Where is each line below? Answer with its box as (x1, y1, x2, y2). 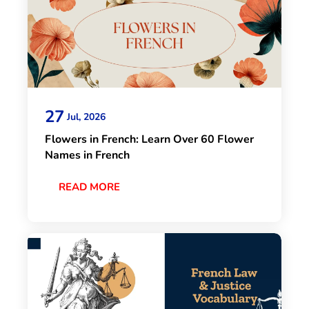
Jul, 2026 (67, 110, 106, 123)
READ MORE (59, 180, 120, 195)
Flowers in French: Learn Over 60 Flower (45, 132, 254, 148)
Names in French (45, 148, 130, 163)
